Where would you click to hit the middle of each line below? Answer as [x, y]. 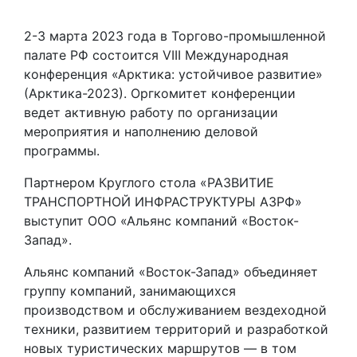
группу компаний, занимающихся [130, 291]
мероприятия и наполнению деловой [141, 131]
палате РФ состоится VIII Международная [156, 55]
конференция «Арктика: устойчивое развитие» [173, 74]
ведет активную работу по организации [151, 112]
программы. [62, 151]
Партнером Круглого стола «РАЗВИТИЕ [149, 182]
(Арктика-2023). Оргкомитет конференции [160, 93]
